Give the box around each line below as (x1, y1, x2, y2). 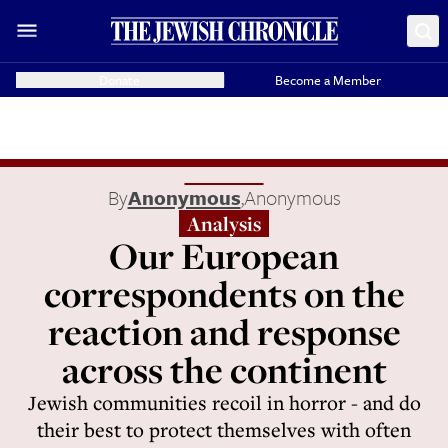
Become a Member (275, 70, 382, 90)
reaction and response (47, 307, 401, 356)
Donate (99, 70, 141, 90)
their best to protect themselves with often (37, 416, 411, 443)
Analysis (187, 210, 261, 237)
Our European (109, 231, 339, 280)
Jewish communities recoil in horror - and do (27, 389, 421, 416)
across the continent (61, 345, 387, 394)
